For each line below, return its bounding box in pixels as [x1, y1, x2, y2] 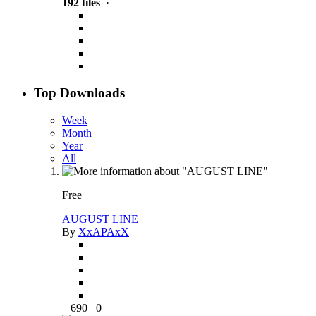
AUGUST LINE [62, 213, 138, 226]
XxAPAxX [78, 226, 129, 238]
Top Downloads [34, 85, 125, 101]
